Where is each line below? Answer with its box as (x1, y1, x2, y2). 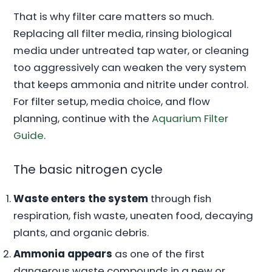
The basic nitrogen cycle (13, 161, 163, 178)
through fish (148, 191, 212, 206)
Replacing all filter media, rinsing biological (13, 25, 233, 41)
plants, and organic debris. (13, 225, 149, 240)
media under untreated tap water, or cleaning (13, 42, 250, 58)
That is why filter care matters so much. (13, 8, 214, 24)
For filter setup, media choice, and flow (13, 93, 211, 109)
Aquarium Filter (152, 110, 229, 126)
